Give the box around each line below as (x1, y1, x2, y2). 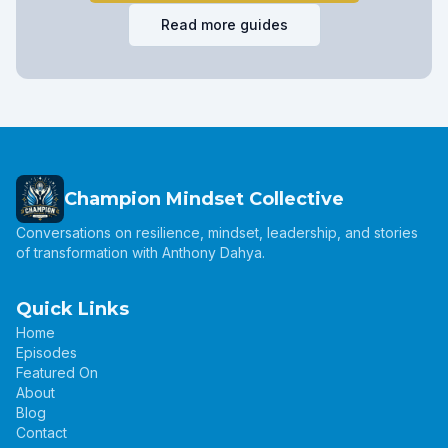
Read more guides (160, 16, 288, 33)
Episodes (16, 344, 77, 361)
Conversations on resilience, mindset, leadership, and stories (16, 224, 418, 241)
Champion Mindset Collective (64, 188, 344, 210)
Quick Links (16, 298, 129, 320)
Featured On (16, 364, 98, 381)
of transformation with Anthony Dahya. (16, 244, 265, 261)
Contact (16, 424, 67, 441)
